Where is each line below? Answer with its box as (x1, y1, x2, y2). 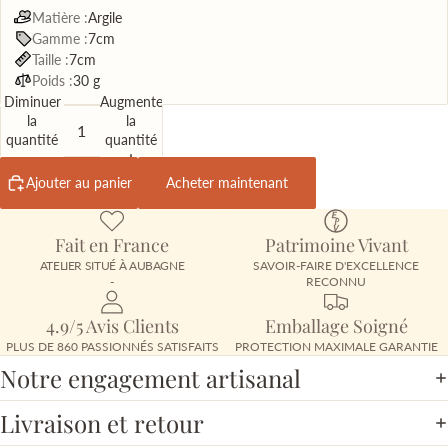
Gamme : (31, 29, 88, 47)
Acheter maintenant (166, 174, 288, 192)
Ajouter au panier (26, 174, 132, 192)
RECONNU (306, 273, 366, 289)
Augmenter (99, 92, 168, 110)
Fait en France (55, 232, 169, 257)
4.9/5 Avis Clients (45, 313, 179, 338)
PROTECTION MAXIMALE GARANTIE (234, 338, 438, 354)
